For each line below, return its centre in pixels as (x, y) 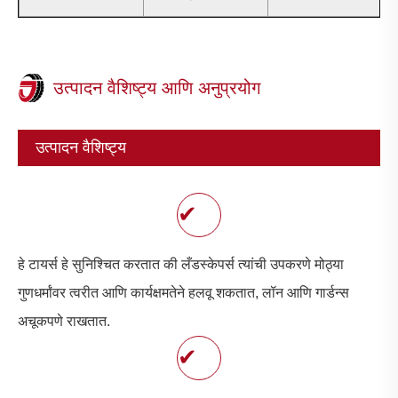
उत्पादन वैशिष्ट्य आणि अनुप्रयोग (157, 88)
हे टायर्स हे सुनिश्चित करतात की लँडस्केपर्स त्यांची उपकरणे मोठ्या (181, 264)
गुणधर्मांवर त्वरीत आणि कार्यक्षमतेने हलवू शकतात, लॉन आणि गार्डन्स (183, 292)
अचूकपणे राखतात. (64, 321)
